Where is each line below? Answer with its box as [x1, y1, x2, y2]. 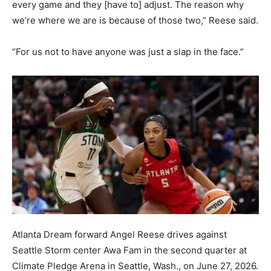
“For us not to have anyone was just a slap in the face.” [12, 46, 244, 58]
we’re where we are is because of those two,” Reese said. [12, 15, 258, 27]
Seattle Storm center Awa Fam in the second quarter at [12, 244, 247, 256]
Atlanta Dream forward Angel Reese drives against [12, 228, 227, 240]
